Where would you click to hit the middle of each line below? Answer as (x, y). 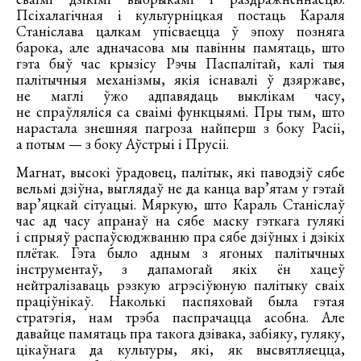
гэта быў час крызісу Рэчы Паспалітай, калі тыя (180, 64)
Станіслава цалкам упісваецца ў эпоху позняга (180, 31)
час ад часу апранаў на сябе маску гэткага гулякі (180, 221)
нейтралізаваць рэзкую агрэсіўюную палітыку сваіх (180, 285)
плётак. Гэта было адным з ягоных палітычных (180, 253)
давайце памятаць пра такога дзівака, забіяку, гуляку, (180, 334)
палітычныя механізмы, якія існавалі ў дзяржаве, (180, 80)
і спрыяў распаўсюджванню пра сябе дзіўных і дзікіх (180, 237)
